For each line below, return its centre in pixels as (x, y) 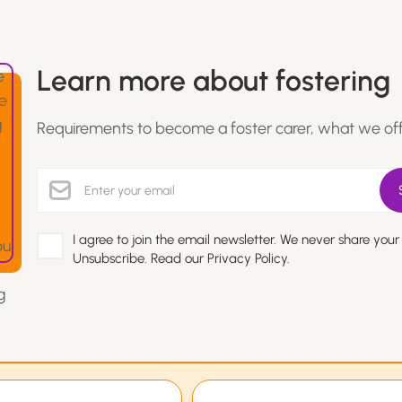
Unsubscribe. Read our (140, 259)
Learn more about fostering (213, 81)
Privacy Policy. (248, 259)
